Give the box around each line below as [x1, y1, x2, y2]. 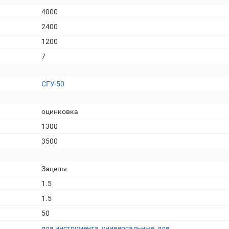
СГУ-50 [41, 80, 64, 88]
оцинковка [41, 107, 78, 116]
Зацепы [41, 165, 67, 173]
